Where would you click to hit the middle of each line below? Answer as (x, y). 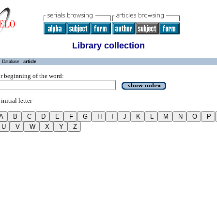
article (30, 61)
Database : (13, 61)
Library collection (108, 46)
